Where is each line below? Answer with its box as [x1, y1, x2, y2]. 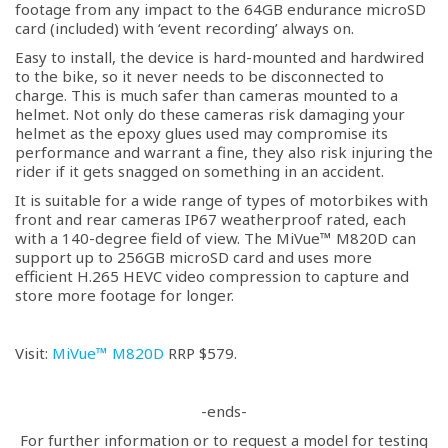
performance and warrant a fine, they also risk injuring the [15, 142, 433, 162]
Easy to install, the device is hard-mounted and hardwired [15, 47, 424, 67]
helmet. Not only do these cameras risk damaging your [15, 104, 405, 124]
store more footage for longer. [15, 285, 234, 305]
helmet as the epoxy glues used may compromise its [15, 123, 388, 143]
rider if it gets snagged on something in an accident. [15, 161, 384, 181]
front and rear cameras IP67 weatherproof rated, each [15, 209, 406, 229]
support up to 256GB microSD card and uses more [15, 247, 372, 267]
